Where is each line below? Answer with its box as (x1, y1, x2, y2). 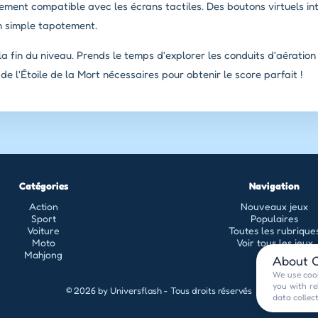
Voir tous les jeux (236, 236, 313, 249)
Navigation (249, 180, 300, 192)
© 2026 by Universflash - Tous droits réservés (66, 285, 252, 297)
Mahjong (24, 248, 63, 261)
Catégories (18, 180, 68, 192)
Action (28, 200, 58, 213)
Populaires (251, 212, 299, 225)
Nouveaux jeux (241, 200, 309, 213)
